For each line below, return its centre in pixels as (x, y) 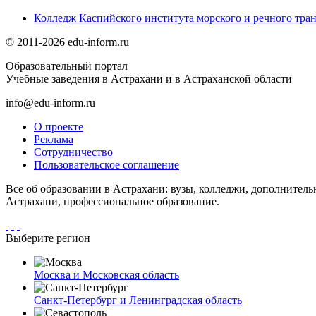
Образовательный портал (67, 66)
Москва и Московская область (107, 274)
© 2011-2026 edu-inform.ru (67, 42)
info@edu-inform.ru (50, 102)
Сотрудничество (73, 152)
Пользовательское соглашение (107, 164)
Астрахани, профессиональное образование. (113, 201)
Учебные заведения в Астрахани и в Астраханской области (149, 78)
